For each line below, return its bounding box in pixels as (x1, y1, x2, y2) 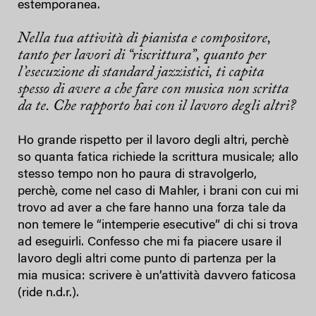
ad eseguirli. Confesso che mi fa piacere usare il (18, 236, 281, 249)
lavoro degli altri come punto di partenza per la (18, 253, 276, 266)
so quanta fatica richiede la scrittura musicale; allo (18, 151, 298, 164)
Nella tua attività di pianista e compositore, (18, 30, 271, 47)
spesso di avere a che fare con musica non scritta (18, 81, 288, 97)
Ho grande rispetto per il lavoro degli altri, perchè (18, 134, 288, 147)
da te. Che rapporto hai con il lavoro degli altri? (18, 98, 296, 114)
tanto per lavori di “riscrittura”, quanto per (18, 47, 266, 63)
